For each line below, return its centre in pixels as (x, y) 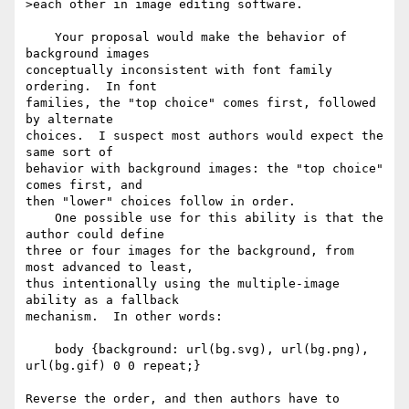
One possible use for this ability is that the (40, 218)
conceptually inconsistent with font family (179, 70)
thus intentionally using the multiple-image (183, 284)
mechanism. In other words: (124, 317)
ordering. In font (95, 87)
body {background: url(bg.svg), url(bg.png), (40, 350)
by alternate (73, 120)
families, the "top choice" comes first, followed (201, 103)
